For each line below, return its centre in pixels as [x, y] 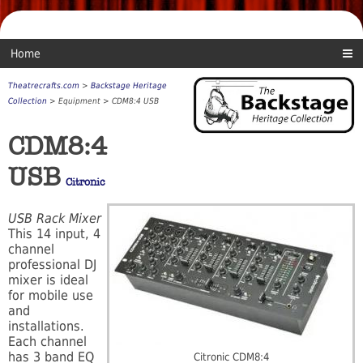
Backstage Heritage [129, 86]
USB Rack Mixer [55, 219]
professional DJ [52, 265]
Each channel [47, 342]
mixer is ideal [48, 280]
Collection [28, 101]
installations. [46, 327]
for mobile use [51, 296]
